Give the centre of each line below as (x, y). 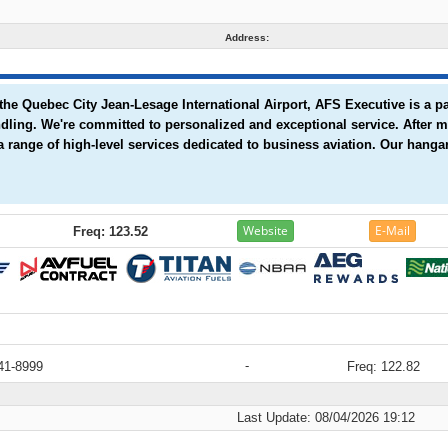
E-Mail (392, 231)
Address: (247, 37)
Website (265, 231)
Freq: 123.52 (110, 231)
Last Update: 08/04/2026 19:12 (330, 417)
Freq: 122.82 (383, 366)
